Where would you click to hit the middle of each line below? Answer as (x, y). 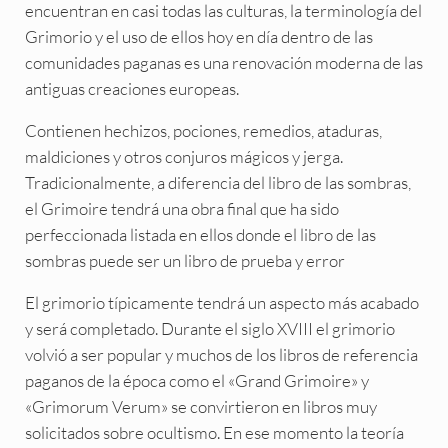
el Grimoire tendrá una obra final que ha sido (181, 208)
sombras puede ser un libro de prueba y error (184, 260)
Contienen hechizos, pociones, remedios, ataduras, (203, 130)
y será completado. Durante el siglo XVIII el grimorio (209, 328)
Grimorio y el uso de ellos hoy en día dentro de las (198, 36)
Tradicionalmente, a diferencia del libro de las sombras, (217, 182)
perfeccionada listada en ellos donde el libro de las (200, 234)
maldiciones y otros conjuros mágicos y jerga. (183, 156)
